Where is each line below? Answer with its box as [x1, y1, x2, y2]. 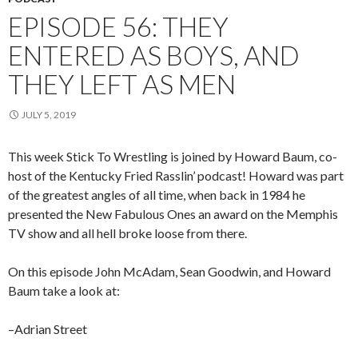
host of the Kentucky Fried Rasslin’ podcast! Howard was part [8, 167, 344, 183]
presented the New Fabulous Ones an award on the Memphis [8, 205, 338, 221]
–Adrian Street [8, 320, 87, 336]
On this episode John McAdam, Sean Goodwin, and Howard [8, 263, 331, 279]
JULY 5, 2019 [22, 108, 76, 121]
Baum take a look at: [8, 282, 120, 298]
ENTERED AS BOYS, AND [8, 38, 300, 71]
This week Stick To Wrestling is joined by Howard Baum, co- [8, 148, 337, 164]
